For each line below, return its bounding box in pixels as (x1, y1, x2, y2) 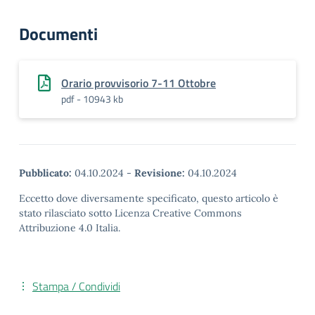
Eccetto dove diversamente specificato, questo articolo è (19, 192, 278, 205)
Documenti (19, 21, 98, 46)
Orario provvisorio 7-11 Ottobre (61, 75, 216, 91)
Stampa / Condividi (32, 278, 120, 295)
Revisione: (134, 167, 185, 179)
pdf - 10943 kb (61, 91, 123, 106)
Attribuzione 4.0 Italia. (19, 221, 120, 234)
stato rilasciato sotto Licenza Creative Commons (19, 207, 242, 219)
